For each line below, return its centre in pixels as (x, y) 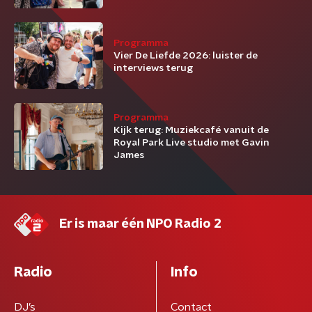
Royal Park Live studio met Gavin (192, 143)
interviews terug (153, 68)
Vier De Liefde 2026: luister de (186, 56)
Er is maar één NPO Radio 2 (140, 224)
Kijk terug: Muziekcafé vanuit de (191, 130)
